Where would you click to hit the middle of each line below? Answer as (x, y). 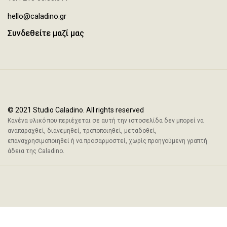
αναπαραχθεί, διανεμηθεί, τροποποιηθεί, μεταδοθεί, (82, 130)
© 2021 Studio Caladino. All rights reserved (76, 110)
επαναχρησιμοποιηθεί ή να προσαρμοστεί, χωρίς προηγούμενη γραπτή (107, 141)
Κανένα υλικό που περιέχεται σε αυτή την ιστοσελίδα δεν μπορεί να (106, 120)
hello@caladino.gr (37, 16)
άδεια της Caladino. (36, 151)
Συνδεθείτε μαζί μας (46, 33)
